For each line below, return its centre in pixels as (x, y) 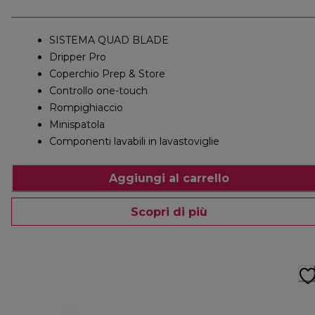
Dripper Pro (78, 57)
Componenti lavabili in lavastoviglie (134, 142)
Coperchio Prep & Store (107, 74)
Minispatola (77, 125)
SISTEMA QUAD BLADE (109, 40)
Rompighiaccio (86, 108)
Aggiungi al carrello (169, 178)
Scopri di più (169, 212)
